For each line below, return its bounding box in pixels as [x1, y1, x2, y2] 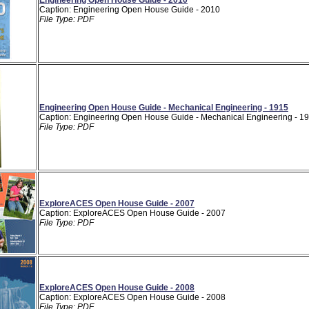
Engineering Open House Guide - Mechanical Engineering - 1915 [39, 102, 288, 112]
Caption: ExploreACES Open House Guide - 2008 [39, 292, 226, 302]
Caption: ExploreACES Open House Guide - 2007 [39, 208, 226, 218]
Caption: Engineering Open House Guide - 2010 [39, 4, 220, 14]
